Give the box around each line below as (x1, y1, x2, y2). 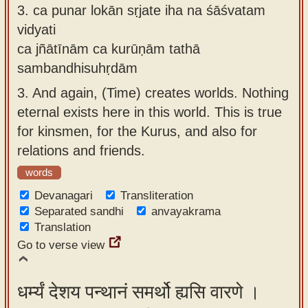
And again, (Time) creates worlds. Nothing (32, 85, 289, 100)
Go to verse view (17, 239, 104, 252)
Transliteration (120, 189, 193, 202)
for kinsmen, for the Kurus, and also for (17, 123, 257, 139)
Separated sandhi (34, 205, 124, 218)
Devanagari (34, 189, 93, 202)
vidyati (17, 21, 56, 37)
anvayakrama (151, 205, 221, 218)
